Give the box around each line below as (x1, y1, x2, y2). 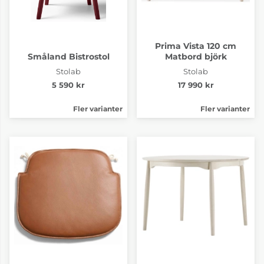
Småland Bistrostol (27, 51, 110, 62)
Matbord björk (164, 51, 227, 62)
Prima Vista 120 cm (155, 40, 236, 51)
